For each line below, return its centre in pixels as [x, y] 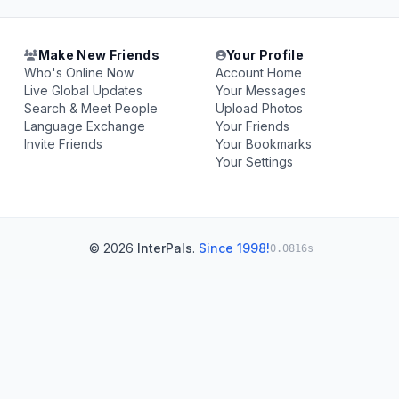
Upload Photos [259, 108]
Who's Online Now [79, 73]
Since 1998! [234, 248]
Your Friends [252, 126]
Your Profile [265, 55]
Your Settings [254, 162]
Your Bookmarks [263, 144]
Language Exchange [85, 126]
